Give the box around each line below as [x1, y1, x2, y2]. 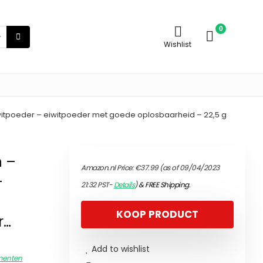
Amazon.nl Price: [81, 163, 135, 173]
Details [113, 180, 134, 190]
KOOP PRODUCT [116, 207, 198, 221]
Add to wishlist [92, 243, 150, 255]
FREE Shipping [145, 180, 189, 190]
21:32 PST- [81, 180, 114, 190]
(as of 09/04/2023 [158, 163, 220, 173]
